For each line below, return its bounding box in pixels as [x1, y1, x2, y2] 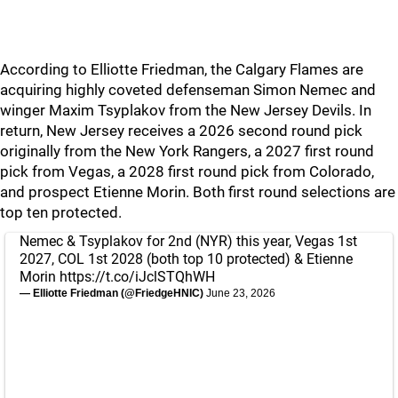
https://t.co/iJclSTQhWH [60, 268, 215, 285]
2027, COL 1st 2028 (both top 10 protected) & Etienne [20, 251, 353, 267]
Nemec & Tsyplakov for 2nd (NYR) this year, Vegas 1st [20, 233, 357, 250]
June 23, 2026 [206, 287, 275, 299]
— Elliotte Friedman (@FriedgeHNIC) [20, 287, 206, 299]
